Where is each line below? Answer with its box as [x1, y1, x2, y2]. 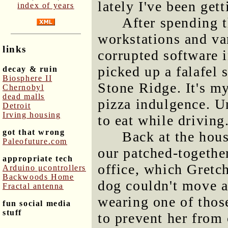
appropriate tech [3, 154, 73, 163]
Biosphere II [3, 73, 52, 82]
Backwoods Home [3, 172, 74, 181]
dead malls [3, 92, 45, 101]
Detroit [3, 101, 31, 110]
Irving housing [3, 110, 61, 119]
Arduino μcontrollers [3, 163, 86, 172]
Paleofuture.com [3, 136, 67, 146]
